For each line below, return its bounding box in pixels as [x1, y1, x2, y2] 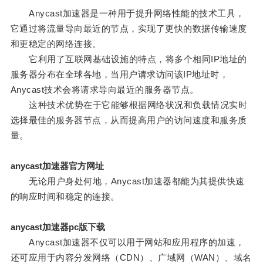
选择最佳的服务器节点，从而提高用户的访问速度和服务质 [10, 115, 247, 126]
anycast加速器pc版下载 [10, 222, 105, 232]
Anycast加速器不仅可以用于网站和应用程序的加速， [10, 237, 245, 248]
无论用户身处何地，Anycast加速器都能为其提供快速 [10, 176, 245, 187]
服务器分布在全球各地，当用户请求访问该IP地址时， [10, 69, 229, 80]
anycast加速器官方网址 [10, 161, 104, 171]
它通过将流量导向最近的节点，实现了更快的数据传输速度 [10, 23, 247, 34]
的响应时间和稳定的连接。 [10, 191, 120, 202]
